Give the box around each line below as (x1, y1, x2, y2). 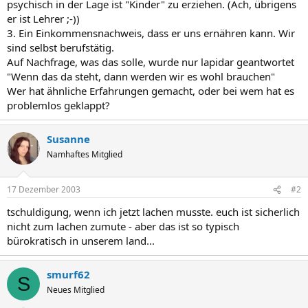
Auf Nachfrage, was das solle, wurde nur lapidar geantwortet (7, 54, 294, 69)
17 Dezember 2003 (7, 184, 80, 195)
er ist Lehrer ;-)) (7, 11, 80, 25)
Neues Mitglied (47, 284, 104, 296)
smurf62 (47, 267, 90, 281)
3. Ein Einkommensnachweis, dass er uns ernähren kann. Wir (7, 25, 295, 40)
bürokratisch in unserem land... (7, 234, 155, 247)
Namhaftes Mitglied (47, 148, 122, 160)
